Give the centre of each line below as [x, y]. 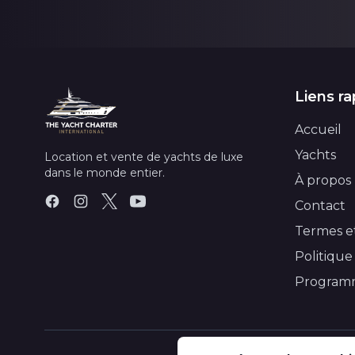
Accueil [318, 130]
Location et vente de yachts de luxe [144, 157]
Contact [320, 206]
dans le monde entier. [105, 173]
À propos [323, 180]
